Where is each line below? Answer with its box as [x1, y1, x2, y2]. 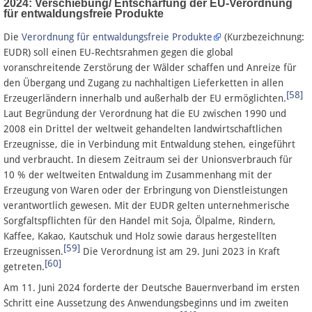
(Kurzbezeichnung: [221, 31, 304, 43]
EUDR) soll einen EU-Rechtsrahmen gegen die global [3, 47, 233, 58]
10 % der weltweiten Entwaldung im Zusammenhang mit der [3, 169, 272, 181]
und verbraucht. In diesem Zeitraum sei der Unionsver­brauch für [3, 154, 292, 166]
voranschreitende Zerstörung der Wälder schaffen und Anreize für [3, 62, 297, 74]
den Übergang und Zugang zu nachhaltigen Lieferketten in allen [3, 77, 283, 89]
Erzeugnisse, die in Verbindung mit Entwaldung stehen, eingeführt [3, 139, 295, 150]
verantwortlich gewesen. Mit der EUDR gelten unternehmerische [3, 200, 290, 212]
